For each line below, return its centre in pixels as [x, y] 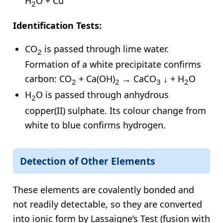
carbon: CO [48, 79]
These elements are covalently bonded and [104, 189]
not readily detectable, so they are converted [108, 204]
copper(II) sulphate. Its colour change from [115, 110]
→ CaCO [138, 79]
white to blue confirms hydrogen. [95, 125]
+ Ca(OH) [96, 79]
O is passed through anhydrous [102, 94]
